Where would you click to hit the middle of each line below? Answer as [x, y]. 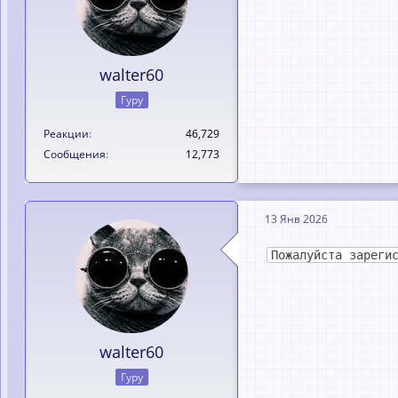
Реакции [66, 134]
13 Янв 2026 [296, 219]
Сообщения [75, 154]
